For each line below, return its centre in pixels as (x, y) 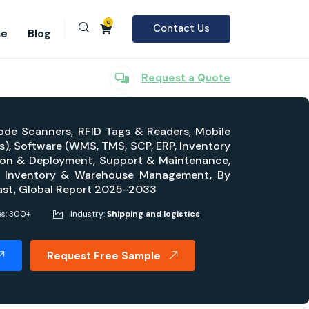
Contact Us (181, 28)
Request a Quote (186, 78)
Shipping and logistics (153, 214)
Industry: (88, 214)
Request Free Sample (104, 256)
